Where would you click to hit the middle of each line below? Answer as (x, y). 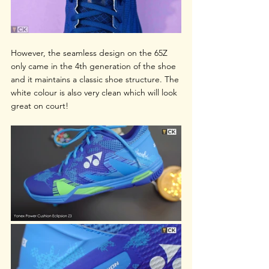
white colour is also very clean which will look (95, 92)
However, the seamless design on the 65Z (90, 53)
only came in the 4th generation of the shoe (95, 66)
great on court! (40, 105)
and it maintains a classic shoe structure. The (96, 79)
